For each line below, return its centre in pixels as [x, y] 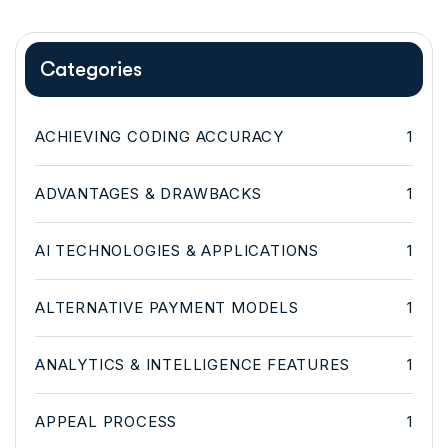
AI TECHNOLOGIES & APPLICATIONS [177, 250]
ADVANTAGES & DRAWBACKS [148, 193]
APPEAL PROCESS [106, 421]
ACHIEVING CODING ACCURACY [159, 136]
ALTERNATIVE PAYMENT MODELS [167, 307]
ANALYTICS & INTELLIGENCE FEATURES [192, 364]
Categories [91, 69]
